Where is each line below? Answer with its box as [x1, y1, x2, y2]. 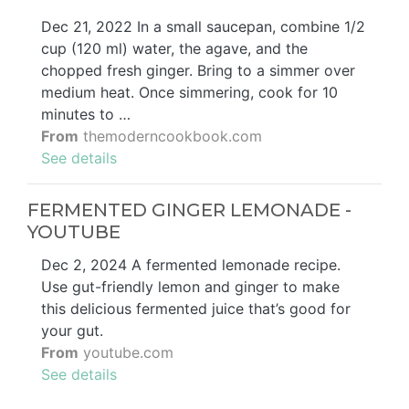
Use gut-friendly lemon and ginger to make [41, 277, 340, 296]
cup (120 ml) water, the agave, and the [41, 38, 308, 58]
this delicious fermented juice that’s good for [41, 299, 351, 318]
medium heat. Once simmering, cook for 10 [41, 82, 338, 101]
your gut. [41, 320, 103, 340]
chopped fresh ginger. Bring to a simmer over [41, 60, 355, 79]
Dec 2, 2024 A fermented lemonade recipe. [41, 255, 341, 274]
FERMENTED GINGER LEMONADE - [27, 198, 351, 221]
